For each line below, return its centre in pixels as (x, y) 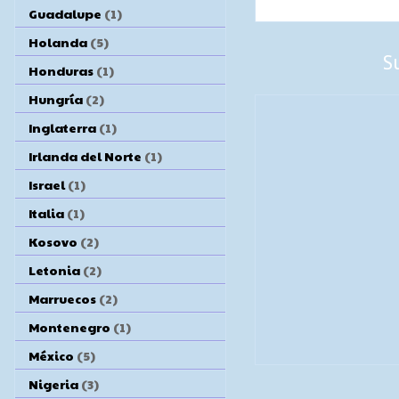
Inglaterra (62, 127)
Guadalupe (65, 13)
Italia (46, 212)
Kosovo (53, 241)
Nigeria (53, 383)
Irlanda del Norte (85, 155)
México (51, 355)
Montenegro (69, 326)
